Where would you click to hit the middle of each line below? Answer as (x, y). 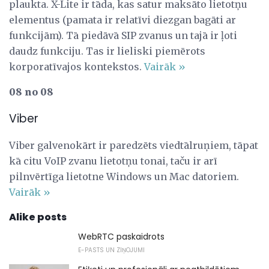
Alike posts (38, 217)
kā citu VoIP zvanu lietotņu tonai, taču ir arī (113, 161)
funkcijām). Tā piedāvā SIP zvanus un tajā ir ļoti (123, 35)
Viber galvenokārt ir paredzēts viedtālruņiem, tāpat (134, 146)
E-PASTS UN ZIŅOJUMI (111, 250)
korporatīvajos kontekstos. (77, 66)
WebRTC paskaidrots (121, 237)
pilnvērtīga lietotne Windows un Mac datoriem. (124, 177)
